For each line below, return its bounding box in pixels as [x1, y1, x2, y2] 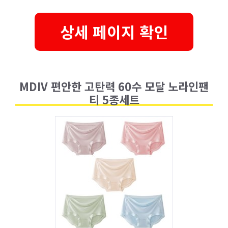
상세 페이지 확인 [60, 20, 168, 43]
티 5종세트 [89, 91, 139, 107]
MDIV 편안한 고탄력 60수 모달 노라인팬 [19, 77, 209, 94]
